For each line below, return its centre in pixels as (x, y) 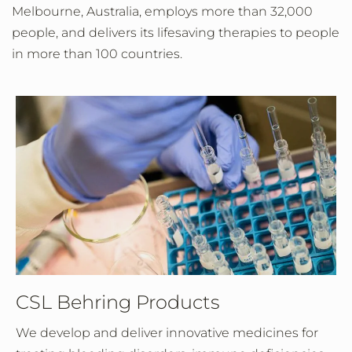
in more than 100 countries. (97, 54)
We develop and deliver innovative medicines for (167, 333)
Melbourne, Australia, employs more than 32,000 (162, 11)
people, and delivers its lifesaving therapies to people (176, 33)
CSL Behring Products (117, 302)
